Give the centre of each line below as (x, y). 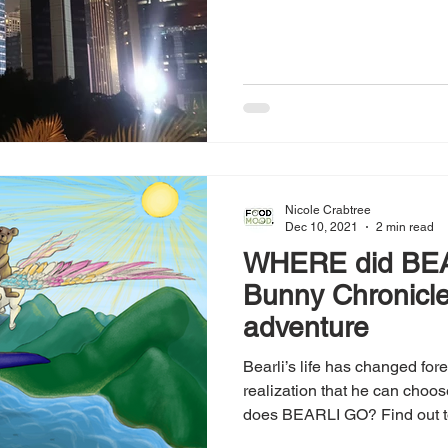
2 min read (405, 226)
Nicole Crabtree (328, 210)
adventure (306, 327)
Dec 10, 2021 (321, 226)
